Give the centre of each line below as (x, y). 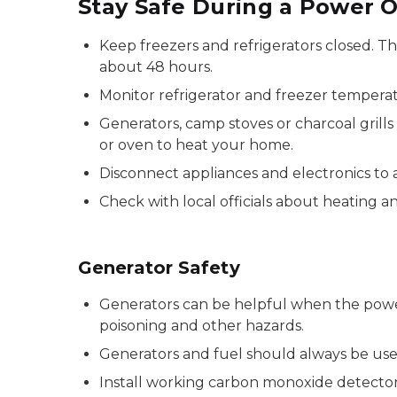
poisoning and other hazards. (202, 326)
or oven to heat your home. (196, 145)
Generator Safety (159, 268)
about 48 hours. (156, 67)
